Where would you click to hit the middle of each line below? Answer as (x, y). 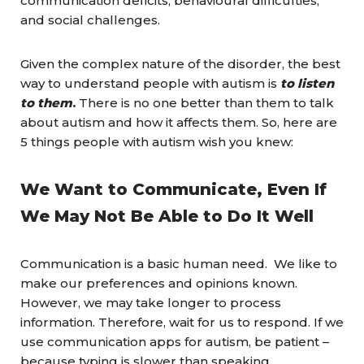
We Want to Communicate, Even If (173, 189)
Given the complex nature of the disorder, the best (180, 64)
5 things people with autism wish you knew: (157, 142)
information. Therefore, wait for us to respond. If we (182, 322)
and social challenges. (90, 20)
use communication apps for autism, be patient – (175, 342)
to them (46, 103)
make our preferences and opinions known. (159, 283)
